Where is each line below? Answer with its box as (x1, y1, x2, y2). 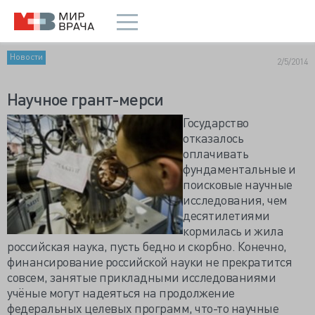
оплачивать (183, 145, 248, 161)
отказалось (183, 129, 243, 146)
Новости (10, 51, 43, 62)
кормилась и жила (183, 222, 283, 238)
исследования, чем (183, 191, 288, 207)
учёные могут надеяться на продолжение (7, 284, 235, 300)
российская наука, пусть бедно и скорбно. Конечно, (7, 238, 287, 254)
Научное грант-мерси (7, 88, 164, 110)
